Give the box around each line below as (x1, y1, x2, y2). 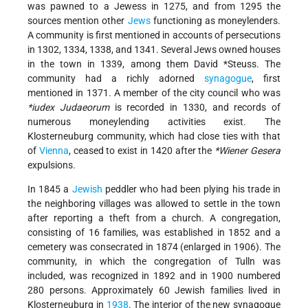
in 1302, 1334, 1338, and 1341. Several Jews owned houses (27, 44, 280, 56)
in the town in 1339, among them (27, 58, 194, 70)
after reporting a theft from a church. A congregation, (27, 212, 280, 224)
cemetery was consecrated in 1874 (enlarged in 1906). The (27, 241, 280, 253)
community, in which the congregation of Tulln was (27, 256, 280, 267)
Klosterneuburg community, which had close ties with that (27, 131, 280, 142)
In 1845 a (27, 184, 72, 195)
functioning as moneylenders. (150, 15, 280, 27)
